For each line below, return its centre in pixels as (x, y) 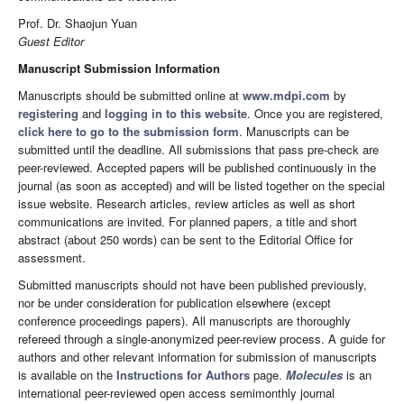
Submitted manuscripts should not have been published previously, (193, 284)
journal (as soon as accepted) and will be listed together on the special (202, 185)
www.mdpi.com (286, 95)
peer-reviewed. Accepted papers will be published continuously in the (197, 167)
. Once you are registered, (315, 113)
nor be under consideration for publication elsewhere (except (174, 302)
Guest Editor (51, 41)
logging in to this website (176, 113)
